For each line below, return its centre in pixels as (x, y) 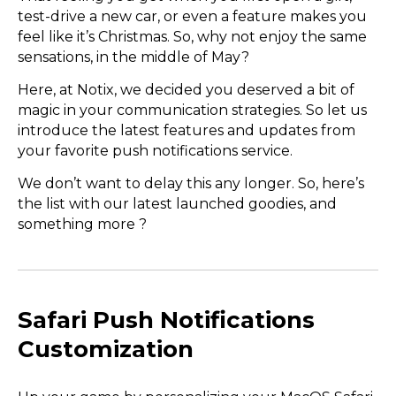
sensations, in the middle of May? (133, 57)
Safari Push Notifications (166, 320)
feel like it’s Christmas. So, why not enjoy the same (192, 36)
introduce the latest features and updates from (187, 130)
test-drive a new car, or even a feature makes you (192, 16)
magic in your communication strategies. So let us (192, 110)
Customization (106, 350)
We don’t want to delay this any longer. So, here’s (191, 184)
